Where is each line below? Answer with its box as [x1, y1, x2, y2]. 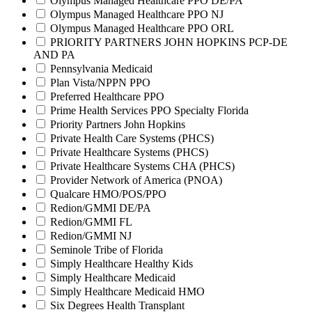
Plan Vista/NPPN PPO [50, 77, 150, 89]
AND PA [33, 49, 75, 61]
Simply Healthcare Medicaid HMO [50, 286, 205, 298]
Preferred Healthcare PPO [50, 91, 164, 103]
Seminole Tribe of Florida [50, 244, 163, 256]
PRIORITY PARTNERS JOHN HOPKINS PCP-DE [50, 36, 288, 49]
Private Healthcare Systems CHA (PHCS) [50, 160, 235, 173]
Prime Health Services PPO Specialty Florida [50, 104, 249, 117]
